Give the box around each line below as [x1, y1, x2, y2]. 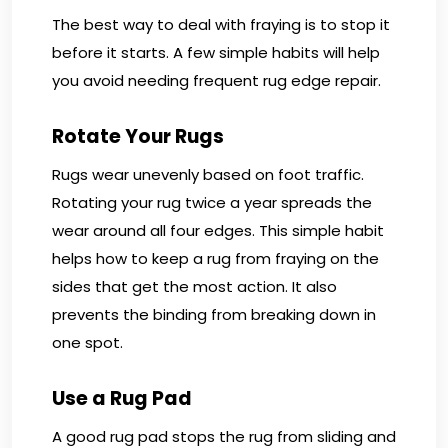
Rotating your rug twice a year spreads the [52, 191, 372, 213]
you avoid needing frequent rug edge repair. [52, 69, 381, 91]
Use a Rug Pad [52, 384, 192, 412]
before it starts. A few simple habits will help [52, 41, 380, 63]
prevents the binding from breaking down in [52, 303, 376, 325]
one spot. [52, 331, 123, 353]
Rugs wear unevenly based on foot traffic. [52, 163, 364, 185]
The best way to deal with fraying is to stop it [52, 13, 390, 35]
